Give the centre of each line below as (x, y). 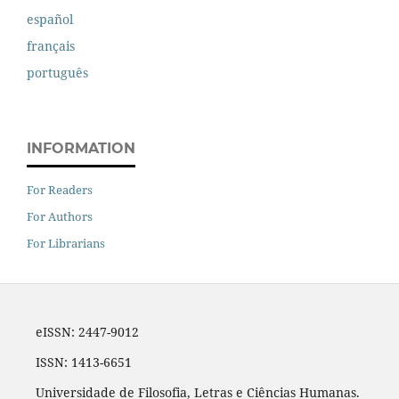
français (51, 46)
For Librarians (66, 243)
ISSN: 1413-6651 (83, 362)
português (57, 73)
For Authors (60, 217)
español (50, 20)
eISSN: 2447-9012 (87, 331)
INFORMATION (81, 149)
